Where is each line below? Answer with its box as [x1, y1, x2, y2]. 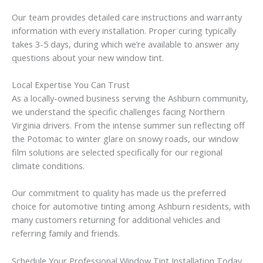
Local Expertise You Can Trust [12, 79, 130, 91]
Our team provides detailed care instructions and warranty [12, 11, 242, 23]
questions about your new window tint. [12, 51, 164, 63]
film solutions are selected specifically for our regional [12, 146, 222, 159]
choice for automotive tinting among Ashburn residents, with [12, 200, 250, 213]
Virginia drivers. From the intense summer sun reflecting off [12, 119, 245, 131]
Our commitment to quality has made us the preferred [12, 187, 226, 199]
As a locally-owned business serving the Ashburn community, [12, 92, 248, 104]
